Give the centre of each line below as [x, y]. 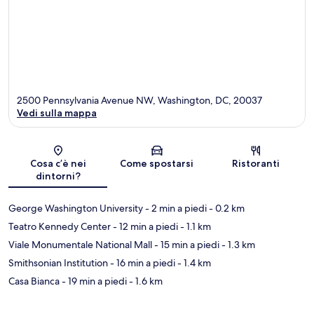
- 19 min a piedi [93, 281]
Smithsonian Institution [58, 263]
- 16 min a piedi [142, 263]
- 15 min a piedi [186, 245]
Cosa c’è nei [58, 164]
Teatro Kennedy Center [60, 227]
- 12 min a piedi [144, 227]
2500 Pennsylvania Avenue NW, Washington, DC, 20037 [139, 101]
